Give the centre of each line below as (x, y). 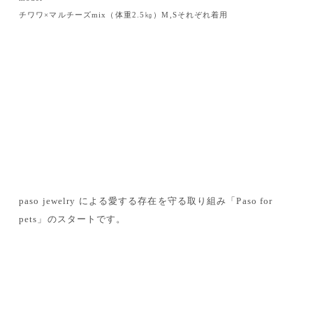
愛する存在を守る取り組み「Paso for (190, 201)
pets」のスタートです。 (73, 219)
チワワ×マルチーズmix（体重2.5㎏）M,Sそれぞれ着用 (124, 15)
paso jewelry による (64, 201)
